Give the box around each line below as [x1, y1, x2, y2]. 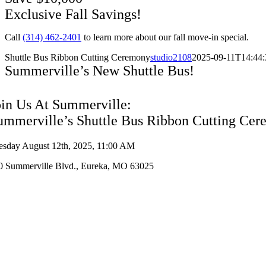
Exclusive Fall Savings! [5, 7, 141, 22]
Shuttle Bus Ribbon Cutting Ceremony [5, 52, 150, 62]
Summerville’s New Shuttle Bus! [5, 63, 194, 78]
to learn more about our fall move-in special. [81, 32, 249, 42]
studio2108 [150, 52, 192, 62]
